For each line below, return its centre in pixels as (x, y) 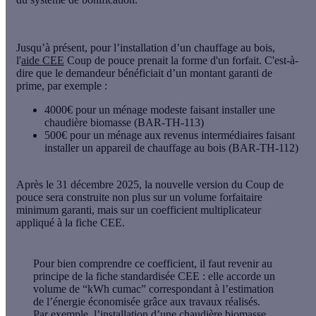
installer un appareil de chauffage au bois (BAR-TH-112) (171, 147)
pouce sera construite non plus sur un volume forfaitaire (139, 197)
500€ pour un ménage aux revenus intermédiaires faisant (170, 135)
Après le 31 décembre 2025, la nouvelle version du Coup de (150, 184)
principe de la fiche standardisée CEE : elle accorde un (154, 276)
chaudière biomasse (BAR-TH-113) (124, 122)
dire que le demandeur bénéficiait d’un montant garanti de (144, 73)
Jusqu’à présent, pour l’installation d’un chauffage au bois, (146, 47)
